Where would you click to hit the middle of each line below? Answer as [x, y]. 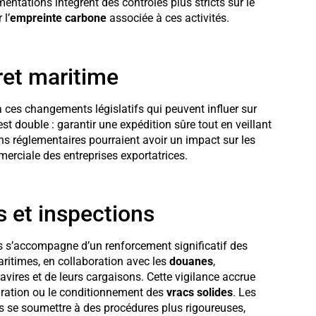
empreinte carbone [58, 18]
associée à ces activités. [168, 18]
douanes [191, 262]
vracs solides [199, 293]
